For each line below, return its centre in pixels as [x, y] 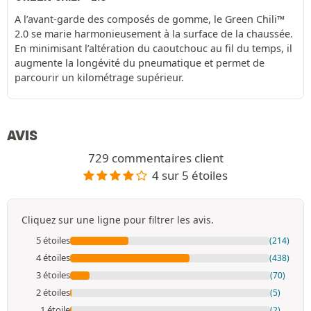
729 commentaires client [155, 158]
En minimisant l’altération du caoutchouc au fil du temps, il [153, 48]
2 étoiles [53, 293]
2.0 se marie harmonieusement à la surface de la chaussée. [154, 33]
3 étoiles [53, 275]
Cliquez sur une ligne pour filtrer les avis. [118, 220]
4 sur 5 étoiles [190, 175]
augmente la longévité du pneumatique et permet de [140, 62]
